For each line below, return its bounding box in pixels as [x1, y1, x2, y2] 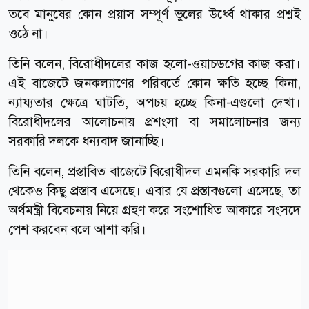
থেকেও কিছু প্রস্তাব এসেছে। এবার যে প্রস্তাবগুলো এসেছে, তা [8, 181, 301, 199]
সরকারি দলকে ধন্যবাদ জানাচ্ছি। [8, 132, 165, 150]
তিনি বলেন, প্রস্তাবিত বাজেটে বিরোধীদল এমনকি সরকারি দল [8, 162, 301, 180]
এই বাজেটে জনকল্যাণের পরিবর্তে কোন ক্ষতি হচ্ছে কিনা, [8, 74, 301, 92]
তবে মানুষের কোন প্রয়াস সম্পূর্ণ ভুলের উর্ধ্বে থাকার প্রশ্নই [8, 5, 301, 23]
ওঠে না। [8, 24, 48, 42]
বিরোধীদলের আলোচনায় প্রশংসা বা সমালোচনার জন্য [8, 112, 301, 130]
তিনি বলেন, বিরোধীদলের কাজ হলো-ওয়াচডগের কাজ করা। [8, 54, 301, 72]
